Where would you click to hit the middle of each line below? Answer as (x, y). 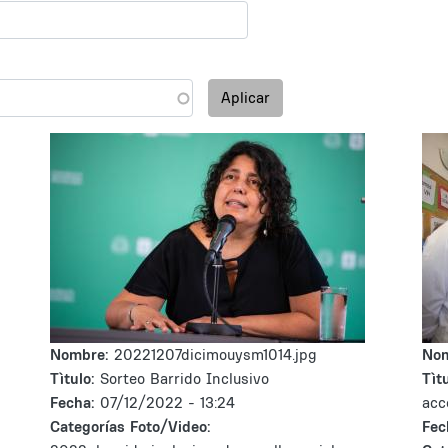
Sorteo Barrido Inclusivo (184, 378)
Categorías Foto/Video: (130, 426)
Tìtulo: (72, 378)
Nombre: (82, 354)
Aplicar (245, 97)
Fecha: (75, 402)
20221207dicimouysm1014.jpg (215, 354)
